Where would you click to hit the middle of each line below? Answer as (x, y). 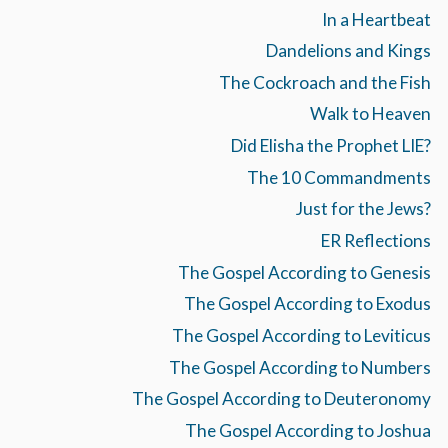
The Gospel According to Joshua (307, 431)
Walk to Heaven (370, 114)
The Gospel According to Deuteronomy (281, 399)
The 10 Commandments (338, 177)
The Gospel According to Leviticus (301, 336)
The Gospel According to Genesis (304, 272)
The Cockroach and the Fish (324, 82)
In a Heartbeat (376, 19)
